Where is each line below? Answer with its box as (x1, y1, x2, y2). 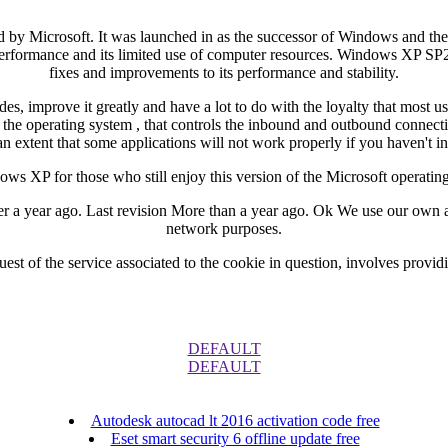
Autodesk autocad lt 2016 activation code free (90, 411, 380, 429)
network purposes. (166, 219, 282, 237)
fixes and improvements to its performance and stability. (49, 63, 399, 81)
